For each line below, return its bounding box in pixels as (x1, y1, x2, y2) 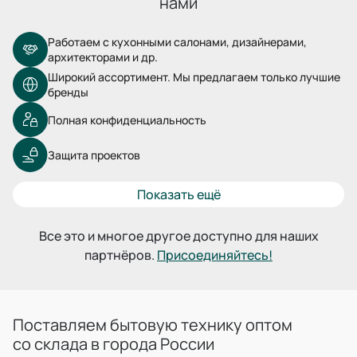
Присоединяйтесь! (157, 246, 273, 264)
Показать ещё (136, 186, 221, 203)
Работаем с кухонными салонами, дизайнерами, (48, 34, 307, 49)
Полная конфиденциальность (48, 112, 206, 127)
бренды (48, 84, 88, 100)
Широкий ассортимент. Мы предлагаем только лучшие (48, 69, 340, 84)
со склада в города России (13, 333, 214, 355)
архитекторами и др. (48, 49, 158, 65)
